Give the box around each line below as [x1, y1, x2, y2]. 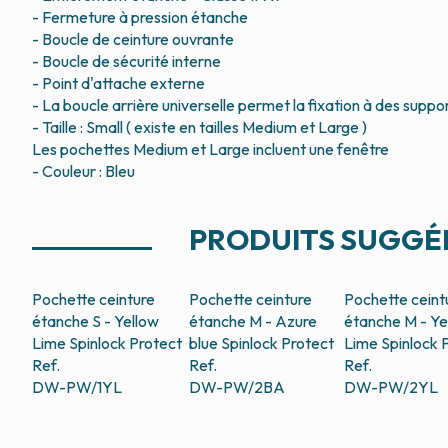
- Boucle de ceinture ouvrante [32, 28, 234, 49]
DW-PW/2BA [188, 377, 285, 398]
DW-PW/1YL [32, 377, 122, 398]
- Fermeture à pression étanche [32, 6, 248, 27]
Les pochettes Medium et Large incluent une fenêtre [32, 138, 389, 159]
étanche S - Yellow [32, 311, 159, 332]
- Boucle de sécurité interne [32, 50, 221, 71]
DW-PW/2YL [344, 377, 439, 398]
